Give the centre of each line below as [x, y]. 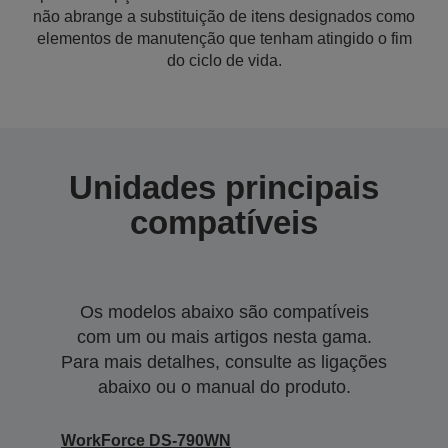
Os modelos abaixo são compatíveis [224, 312]
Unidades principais [224, 187]
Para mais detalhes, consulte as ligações [224, 362]
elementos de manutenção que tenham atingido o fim [224, 38]
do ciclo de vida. [224, 60]
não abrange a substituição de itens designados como [224, 16]
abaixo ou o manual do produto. [224, 387]
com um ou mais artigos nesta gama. [224, 337]
